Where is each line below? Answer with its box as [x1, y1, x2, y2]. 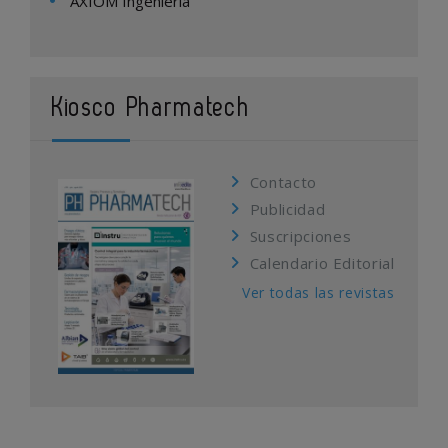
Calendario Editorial [249, 253, 395, 274]
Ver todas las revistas [242, 283, 395, 303]
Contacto [249, 172, 317, 193]
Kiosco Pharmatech [52, 96, 251, 121]
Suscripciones [249, 226, 352, 247]
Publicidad [249, 199, 326, 220]
